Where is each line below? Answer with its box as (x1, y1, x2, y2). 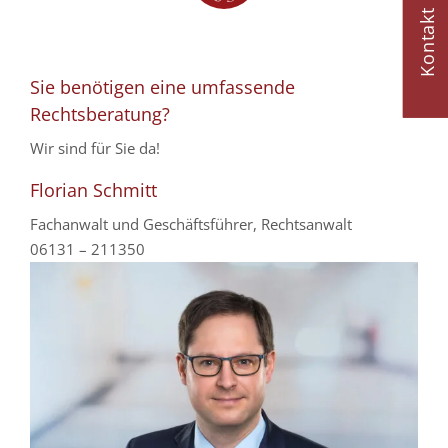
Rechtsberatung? (30, 101, 170, 126)
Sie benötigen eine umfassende (30, 74, 295, 99)
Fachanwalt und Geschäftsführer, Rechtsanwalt (30, 213, 352, 234)
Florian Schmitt (30, 177, 157, 202)
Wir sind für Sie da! (30, 137, 160, 158)
